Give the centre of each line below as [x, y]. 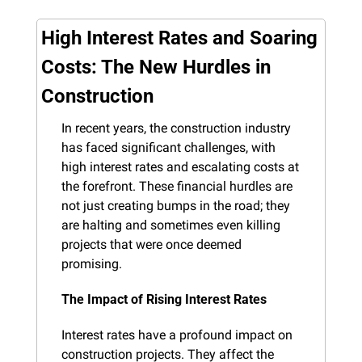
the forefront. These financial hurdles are [177, 186]
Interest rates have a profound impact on [177, 335]
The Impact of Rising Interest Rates [164, 299]
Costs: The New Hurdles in [156, 67]
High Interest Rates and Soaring [179, 38]
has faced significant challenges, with [168, 147]
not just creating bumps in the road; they [176, 205]
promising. [92, 263]
